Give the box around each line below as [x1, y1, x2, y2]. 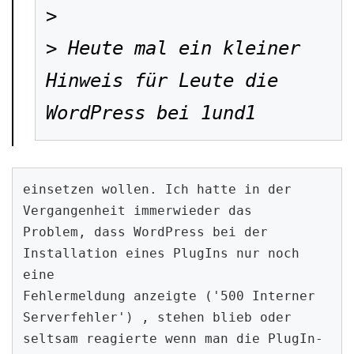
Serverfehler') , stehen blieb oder [23, 309, 292, 325]
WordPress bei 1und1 [45, 101, 256, 124]
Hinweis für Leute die [45, 69, 278, 92]
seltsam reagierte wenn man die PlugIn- [23, 330, 324, 346]
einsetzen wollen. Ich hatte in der [23, 181, 292, 197]
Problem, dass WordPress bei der [23, 224, 269, 239]
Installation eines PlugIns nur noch [23, 245, 300, 261]
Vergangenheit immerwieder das [23, 202, 253, 218]
